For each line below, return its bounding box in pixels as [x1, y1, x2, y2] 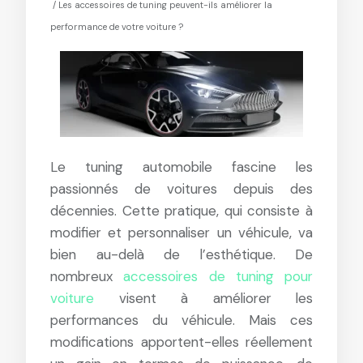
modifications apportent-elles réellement [50, 333, 313, 351]
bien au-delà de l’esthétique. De [50, 246, 313, 263]
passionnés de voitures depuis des [50, 180, 313, 198]
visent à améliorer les [94, 289, 313, 307]
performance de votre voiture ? [50, 21, 183, 32]
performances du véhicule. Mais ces [50, 311, 313, 329]
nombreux [50, 267, 124, 285]
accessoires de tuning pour [123, 267, 313, 285]
